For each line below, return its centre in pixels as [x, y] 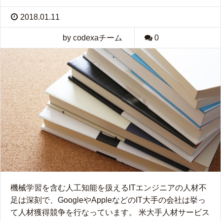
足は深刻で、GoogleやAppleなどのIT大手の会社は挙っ [108, 200]
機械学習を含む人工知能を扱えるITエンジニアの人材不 [109, 188]
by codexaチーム [92, 37]
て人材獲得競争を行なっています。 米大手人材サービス [110, 213]
